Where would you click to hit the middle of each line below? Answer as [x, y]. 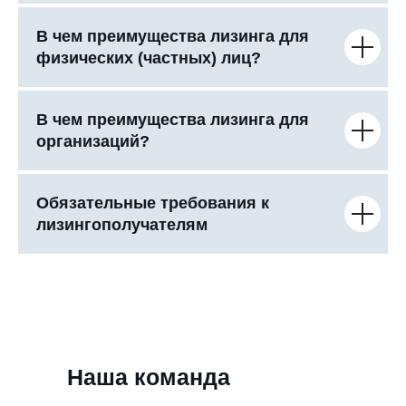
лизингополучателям [122, 224]
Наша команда [149, 377]
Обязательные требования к [153, 203]
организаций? [93, 141]
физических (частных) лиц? [149, 58]
